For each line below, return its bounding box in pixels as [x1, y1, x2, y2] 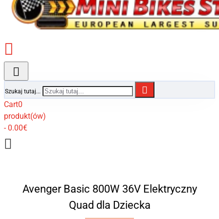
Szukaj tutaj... [5, 88, 41, 95]
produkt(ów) [4, 111, 46, 121]
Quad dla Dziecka [68, 199, 151, 211]
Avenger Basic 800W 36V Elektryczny [22, 183, 197, 195]
